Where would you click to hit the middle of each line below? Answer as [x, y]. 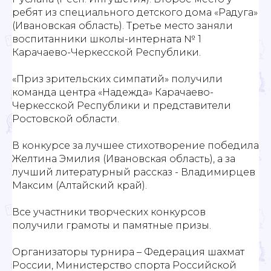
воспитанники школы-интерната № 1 [107, 39]
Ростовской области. [66, 119]
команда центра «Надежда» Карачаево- [113, 93]
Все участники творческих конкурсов [109, 212]
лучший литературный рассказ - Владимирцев [134, 172]
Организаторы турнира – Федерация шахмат [128, 252]
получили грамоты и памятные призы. [112, 226]
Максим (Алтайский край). [80, 186]
